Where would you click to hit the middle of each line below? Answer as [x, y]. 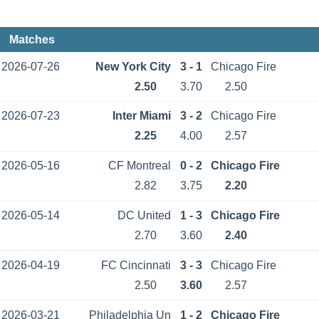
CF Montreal [140, 166]
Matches [32, 40]
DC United [144, 215]
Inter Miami [142, 116]
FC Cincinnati [136, 265]
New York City [133, 66]
